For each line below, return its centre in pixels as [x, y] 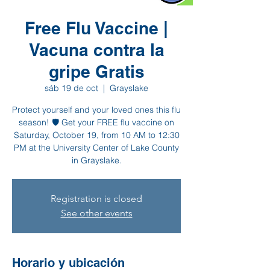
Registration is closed [96, 199]
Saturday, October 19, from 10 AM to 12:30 [96, 135]
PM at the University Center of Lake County [96, 148]
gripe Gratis [96, 71]
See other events [96, 213]
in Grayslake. [96, 160]
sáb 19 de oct [71, 88]
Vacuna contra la [96, 50]
